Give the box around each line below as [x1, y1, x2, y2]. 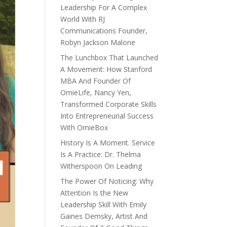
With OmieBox [60, 123, 108, 132]
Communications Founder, [60, 26, 148, 35]
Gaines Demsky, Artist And [60, 211, 148, 221]
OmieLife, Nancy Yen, [60, 88, 132, 97]
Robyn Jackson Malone [60, 37, 136, 47]
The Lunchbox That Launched [60, 53, 159, 62]
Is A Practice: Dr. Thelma [60, 149, 141, 159]
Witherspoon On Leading [60, 161, 142, 171]
